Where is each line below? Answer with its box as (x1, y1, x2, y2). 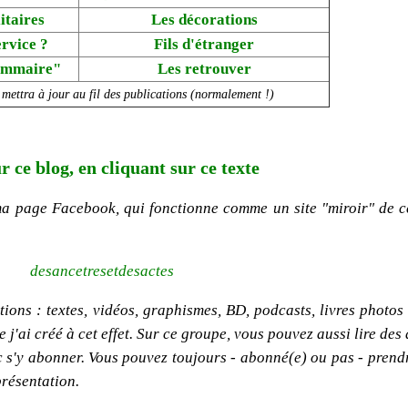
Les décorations (150, 10, 258, 28)
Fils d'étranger (154, 35, 254, 53)
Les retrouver (157, 59, 251, 77)
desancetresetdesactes (30, 261, 174, 280)
